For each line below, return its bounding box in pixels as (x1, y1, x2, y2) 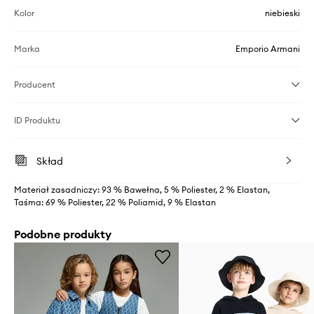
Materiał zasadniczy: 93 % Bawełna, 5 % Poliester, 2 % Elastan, (14, 184, 270, 196)
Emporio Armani (235, 43, 300, 55)
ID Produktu (14, 115, 60, 126)
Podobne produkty (14, 227, 111, 242)
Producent (14, 79, 55, 90)
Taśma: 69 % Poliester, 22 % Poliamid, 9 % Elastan (14, 197, 216, 208)
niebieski (265, 8, 300, 19)
